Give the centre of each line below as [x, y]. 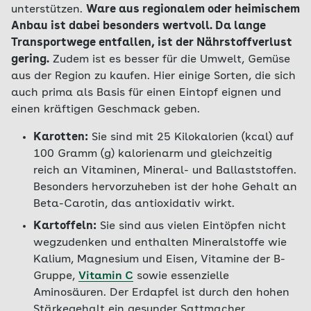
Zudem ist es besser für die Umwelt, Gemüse [170, 60]
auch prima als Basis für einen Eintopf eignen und [146, 93]
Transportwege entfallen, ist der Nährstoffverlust [152, 43]
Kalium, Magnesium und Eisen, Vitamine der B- [159, 260]
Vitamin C [106, 276]
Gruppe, [56, 276]
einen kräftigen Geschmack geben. [106, 110]
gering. [30, 60]
